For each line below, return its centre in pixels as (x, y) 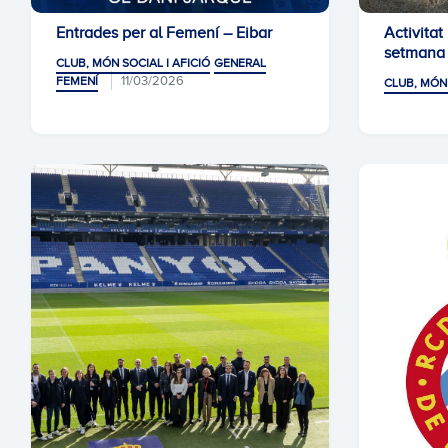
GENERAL (240, 63)
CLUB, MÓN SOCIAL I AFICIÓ (133, 63)
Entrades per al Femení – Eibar (164, 33)
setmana (414, 53)
